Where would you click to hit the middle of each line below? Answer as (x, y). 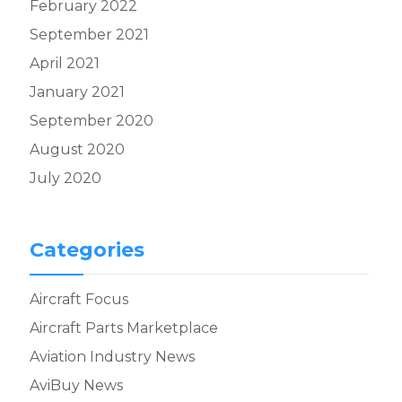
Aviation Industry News (112, 356)
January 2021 (77, 92)
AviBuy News (76, 385)
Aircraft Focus (79, 299)
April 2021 (64, 63)
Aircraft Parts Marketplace (123, 328)
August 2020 (77, 149)
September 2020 (91, 120)
